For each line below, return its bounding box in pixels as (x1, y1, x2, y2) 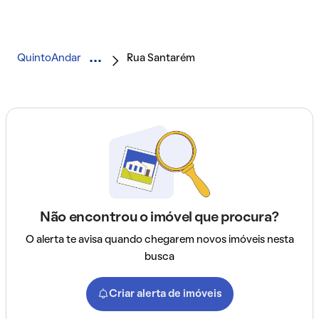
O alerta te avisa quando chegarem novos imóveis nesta (25, 235, 294, 246)
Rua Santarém (127, 53, 195, 64)
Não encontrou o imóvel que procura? (40, 211, 279, 225)
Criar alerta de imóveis (108, 289, 222, 300)
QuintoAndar (17, 53, 81, 64)
